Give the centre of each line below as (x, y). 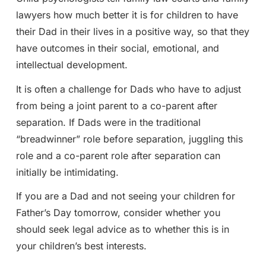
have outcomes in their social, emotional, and (117, 48)
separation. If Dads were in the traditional (108, 122)
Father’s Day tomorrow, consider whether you (118, 213)
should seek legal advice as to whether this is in (122, 229)
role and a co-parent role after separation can (118, 155)
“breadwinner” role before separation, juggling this (129, 139)
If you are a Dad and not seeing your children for (125, 196)
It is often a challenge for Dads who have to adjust (128, 89)
